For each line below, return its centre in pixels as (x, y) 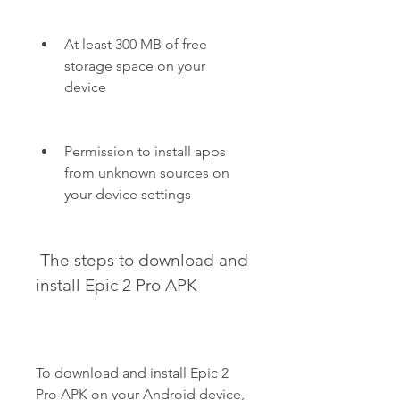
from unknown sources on (147, 173)
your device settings (128, 194)
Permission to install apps (145, 151)
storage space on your (135, 66)
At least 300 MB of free (136, 44)
